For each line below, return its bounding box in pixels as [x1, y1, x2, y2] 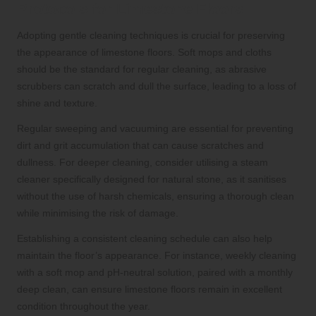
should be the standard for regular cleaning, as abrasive [17, 63, 267, 75]
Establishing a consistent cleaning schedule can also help [17, 233, 272, 245]
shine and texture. [17, 97, 97, 109]
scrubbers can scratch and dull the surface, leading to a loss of [17, 80, 296, 92]
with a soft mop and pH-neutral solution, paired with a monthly [17, 267, 293, 279]
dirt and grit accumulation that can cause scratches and [17, 140, 264, 152]
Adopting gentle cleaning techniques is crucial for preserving [17, 30, 285, 42]
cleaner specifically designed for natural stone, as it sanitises [17, 174, 286, 186]
